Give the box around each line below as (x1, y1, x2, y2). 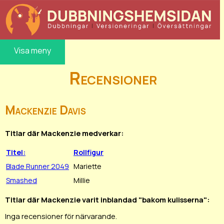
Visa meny (14, 44, 51, 56)
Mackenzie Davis (5, 101, 86, 118)
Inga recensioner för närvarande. (5, 211, 117, 221)
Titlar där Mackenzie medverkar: (5, 128, 123, 138)
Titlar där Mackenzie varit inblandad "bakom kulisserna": (5, 194, 209, 204)
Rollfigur (73, 147, 103, 157)
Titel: (6, 147, 25, 157)
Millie (73, 175, 90, 185)
